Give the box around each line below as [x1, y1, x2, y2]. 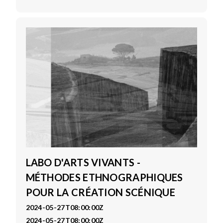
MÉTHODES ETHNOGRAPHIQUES [25, 171, 183, 184]
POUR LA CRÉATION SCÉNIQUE [25, 186, 176, 199]
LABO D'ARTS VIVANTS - [25, 156, 140, 169]
